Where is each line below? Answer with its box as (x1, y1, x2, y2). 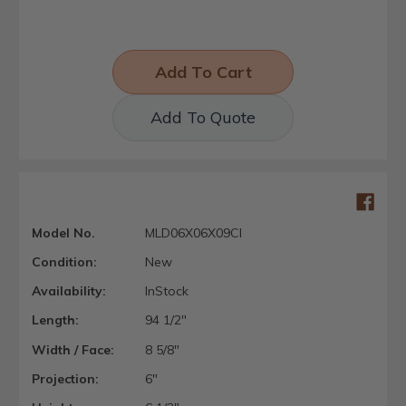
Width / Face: (32, 341, 114, 358)
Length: (32, 312, 79, 329)
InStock (144, 283, 188, 300)
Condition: (32, 254, 97, 271)
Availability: (32, 283, 106, 300)
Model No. (32, 224, 95, 241)
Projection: (32, 370, 99, 387)
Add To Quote (150, 106, 256, 128)
